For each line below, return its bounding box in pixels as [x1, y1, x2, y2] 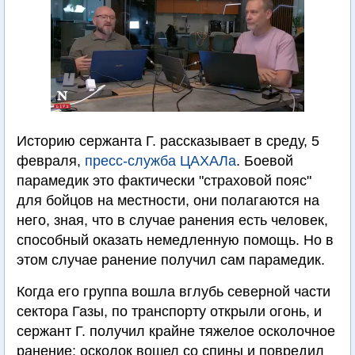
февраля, [17, 153, 85, 169]
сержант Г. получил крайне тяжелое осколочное [17, 323, 335, 339]
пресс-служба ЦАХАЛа [85, 153, 236, 169]
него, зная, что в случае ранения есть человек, [17, 212, 328, 228]
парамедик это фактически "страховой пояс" [17, 173, 311, 189]
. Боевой [236, 153, 293, 169]
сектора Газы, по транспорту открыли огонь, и [17, 303, 322, 319]
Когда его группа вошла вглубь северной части [17, 284, 330, 300]
